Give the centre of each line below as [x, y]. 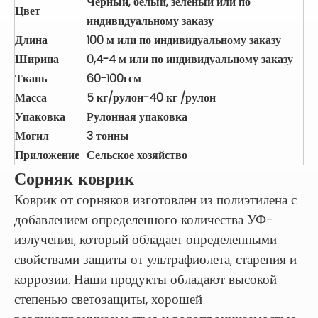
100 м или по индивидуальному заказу [184, 40]
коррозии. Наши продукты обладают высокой [146, 280]
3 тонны [108, 136]
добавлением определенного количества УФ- [144, 220]
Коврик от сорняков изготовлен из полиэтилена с [155, 200]
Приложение [47, 155]
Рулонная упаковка [137, 117]
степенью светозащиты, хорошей [108, 300]
